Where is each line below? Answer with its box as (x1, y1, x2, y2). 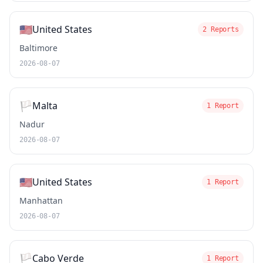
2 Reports (203, 25, 239, 33)
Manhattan (19, 195, 63, 206)
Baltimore (19, 42, 58, 53)
